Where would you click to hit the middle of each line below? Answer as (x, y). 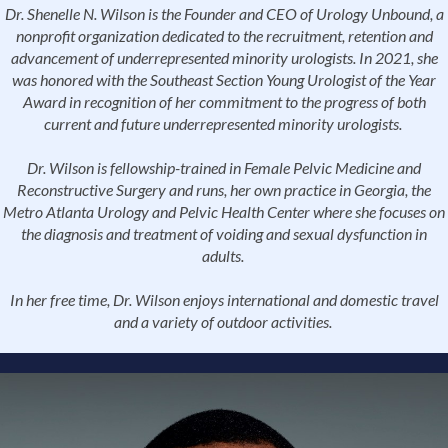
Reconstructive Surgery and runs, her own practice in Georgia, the (224, 190)
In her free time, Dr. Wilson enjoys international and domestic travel (224, 300)
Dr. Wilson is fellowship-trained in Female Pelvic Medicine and (224, 168)
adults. (224, 256)
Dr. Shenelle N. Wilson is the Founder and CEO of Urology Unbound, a (224, 14)
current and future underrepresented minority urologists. (224, 124)
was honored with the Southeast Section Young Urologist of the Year (224, 80)
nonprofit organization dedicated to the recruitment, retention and (224, 36)
